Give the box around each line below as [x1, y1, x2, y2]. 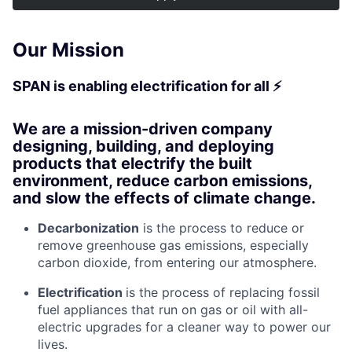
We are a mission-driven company [13, 119, 273, 138]
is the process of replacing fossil [126, 284, 320, 300]
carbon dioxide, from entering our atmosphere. [38, 255, 317, 270]
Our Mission [13, 38, 124, 61]
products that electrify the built [13, 154, 252, 173]
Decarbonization [38, 220, 139, 236]
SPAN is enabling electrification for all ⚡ [13, 78, 282, 94]
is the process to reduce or [139, 220, 304, 236]
